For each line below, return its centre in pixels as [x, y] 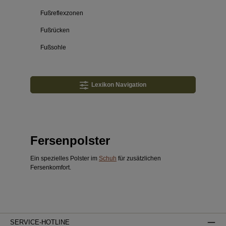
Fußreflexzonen [62, 13]
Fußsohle [53, 47]
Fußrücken [55, 30]
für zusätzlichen [139, 159]
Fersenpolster [70, 140]
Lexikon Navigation [118, 84]
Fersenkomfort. [51, 168]
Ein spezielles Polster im [65, 159]
